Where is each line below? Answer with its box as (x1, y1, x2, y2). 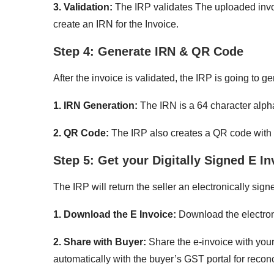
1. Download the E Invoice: (53, 209, 176, 220)
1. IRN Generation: (53, 100, 138, 111)
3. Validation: (53, 1, 113, 12)
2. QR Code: (53, 127, 111, 138)
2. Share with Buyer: (53, 236, 149, 247)
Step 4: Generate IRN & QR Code (53, 44, 243, 58)
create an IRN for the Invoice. (53, 18, 179, 29)
